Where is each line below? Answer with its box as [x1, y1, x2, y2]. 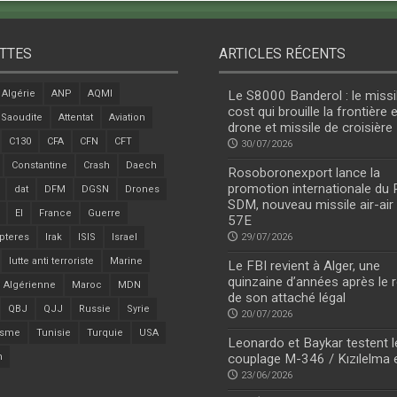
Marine [109, 255, 143, 268]
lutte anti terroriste [8, 255, 94, 268]
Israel [111, 231, 137, 244]
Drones [124, 183, 160, 196]
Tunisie [35, 327, 71, 339]
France [38, 207, 72, 220]
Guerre [87, 207, 121, 220]
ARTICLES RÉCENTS [219, 45, 346, 63]
